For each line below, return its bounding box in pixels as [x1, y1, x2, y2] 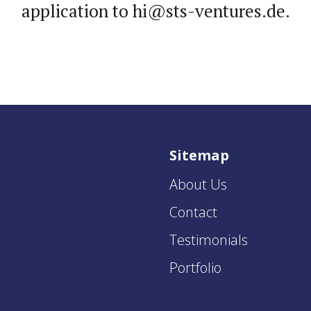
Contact [169, 203, 217, 221]
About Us [169, 175, 227, 194]
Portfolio [169, 258, 221, 277]
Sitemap [169, 146, 229, 165]
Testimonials [169, 230, 248, 249]
